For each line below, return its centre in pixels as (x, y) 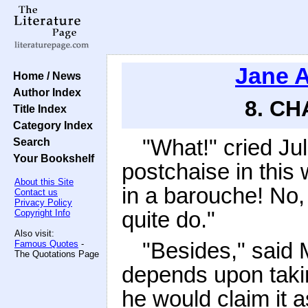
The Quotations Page (57, 254)
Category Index (50, 125)
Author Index (44, 92)
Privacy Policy (43, 202)
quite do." (168, 220)
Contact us (36, 192)
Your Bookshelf (51, 158)
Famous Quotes (46, 244)
